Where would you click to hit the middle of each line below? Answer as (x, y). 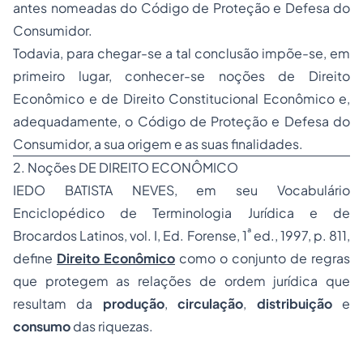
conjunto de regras (291, 258)
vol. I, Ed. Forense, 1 (188, 235)
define (35, 258)
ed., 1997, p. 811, (301, 235)
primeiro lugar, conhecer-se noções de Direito (181, 76)
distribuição (294, 303)
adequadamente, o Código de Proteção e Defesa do (181, 121)
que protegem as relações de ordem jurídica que (181, 281)
